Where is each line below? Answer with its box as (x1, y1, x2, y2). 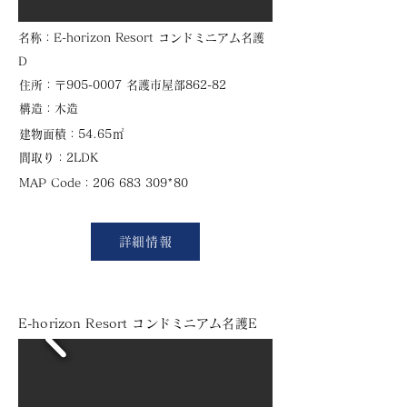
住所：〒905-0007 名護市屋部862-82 (19, 79, 226, 91)
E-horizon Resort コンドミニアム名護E (18, 317, 270, 330)
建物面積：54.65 (19, 128, 112, 140)
